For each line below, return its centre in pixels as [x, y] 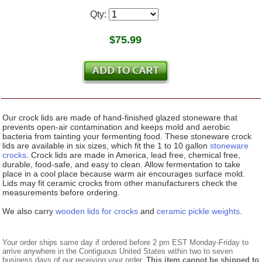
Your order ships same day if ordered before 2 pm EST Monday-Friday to [126, 243]
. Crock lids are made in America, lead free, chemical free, [134, 155]
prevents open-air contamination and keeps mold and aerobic [116, 127]
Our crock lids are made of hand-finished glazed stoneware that [120, 118]
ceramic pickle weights [199, 211]
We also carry [29, 211]
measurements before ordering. [61, 193]
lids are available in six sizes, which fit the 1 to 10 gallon [106, 146]
